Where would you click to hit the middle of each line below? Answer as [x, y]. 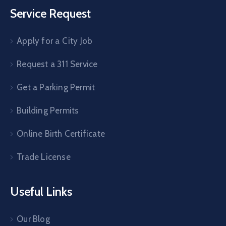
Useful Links [41, 191]
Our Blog [33, 219]
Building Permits [48, 110]
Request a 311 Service [57, 64]
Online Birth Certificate [61, 133]
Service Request [50, 13]
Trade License [44, 157]
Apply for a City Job [55, 41]
